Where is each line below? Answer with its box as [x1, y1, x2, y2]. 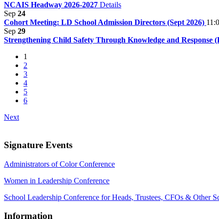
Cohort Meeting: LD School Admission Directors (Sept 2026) [4, 18, 206, 27]
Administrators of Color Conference [4, 159, 115, 168]
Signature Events [4, 139, 75, 150]
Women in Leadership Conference [4, 176, 109, 185]
